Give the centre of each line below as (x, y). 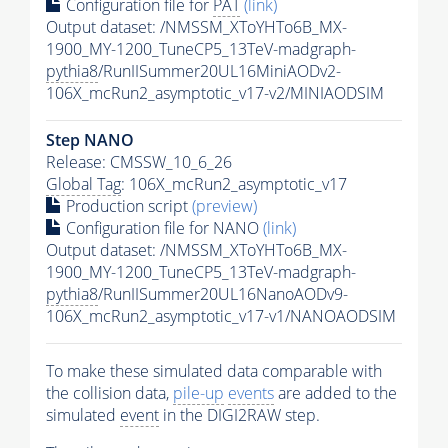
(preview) (224, 205)
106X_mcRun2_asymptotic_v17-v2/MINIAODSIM (215, 92)
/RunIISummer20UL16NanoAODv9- (223, 293)
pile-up (198, 392)
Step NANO (90, 139)
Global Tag (83, 183)
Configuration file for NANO (162, 227)
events (251, 392)
